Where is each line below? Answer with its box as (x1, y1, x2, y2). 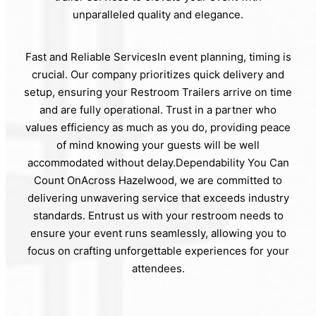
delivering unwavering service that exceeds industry (27, 190, 289, 205)
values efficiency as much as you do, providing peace (25, 120, 291, 134)
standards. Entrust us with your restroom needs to (32, 208, 284, 222)
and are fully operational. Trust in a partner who (39, 102, 276, 116)
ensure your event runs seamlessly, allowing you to (30, 226, 286, 240)
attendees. (131, 261, 185, 275)
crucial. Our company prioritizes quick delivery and (32, 67, 284, 81)
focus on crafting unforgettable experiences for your (27, 243, 289, 257)
